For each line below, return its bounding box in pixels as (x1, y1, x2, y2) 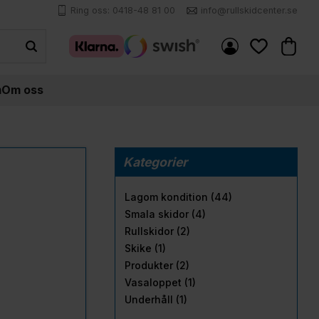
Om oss (1, 83, 43, 98)
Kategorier (123, 155, 188, 169)
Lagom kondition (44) (125, 190, 232, 203)
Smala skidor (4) (125, 207, 206, 220)
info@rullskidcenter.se (201, 4, 298, 16)
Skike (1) (125, 241, 166, 254)
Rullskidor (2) (125, 224, 190, 237)
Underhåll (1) (125, 293, 187, 305)
